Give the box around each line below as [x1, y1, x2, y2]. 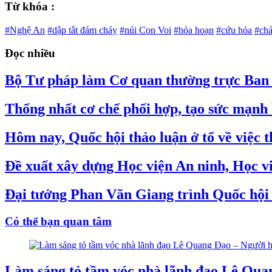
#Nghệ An [5, 24, 45, 35]
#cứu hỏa [216, 24, 252, 35]
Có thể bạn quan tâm [5, 214, 112, 228]
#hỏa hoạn [174, 24, 214, 35]
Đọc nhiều [5, 47, 55, 60]
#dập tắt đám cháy [47, 24, 117, 35]
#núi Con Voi [120, 24, 171, 35]
